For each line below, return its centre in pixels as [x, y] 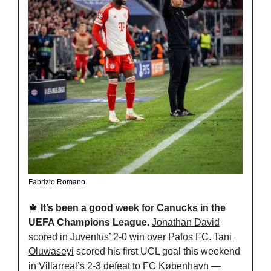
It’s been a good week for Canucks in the [133, 207]
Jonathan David [186, 222]
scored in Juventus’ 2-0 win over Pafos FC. [121, 237]
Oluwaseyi [51, 251]
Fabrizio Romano [57, 182]
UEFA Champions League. [90, 222]
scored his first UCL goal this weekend [157, 251]
